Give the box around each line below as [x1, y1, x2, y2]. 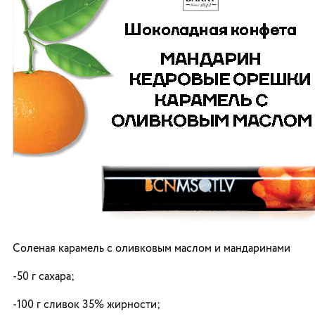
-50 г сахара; [13, 271, 75, 283]
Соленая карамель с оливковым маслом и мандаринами [13, 243, 290, 255]
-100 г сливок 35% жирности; [13, 300, 160, 311]
